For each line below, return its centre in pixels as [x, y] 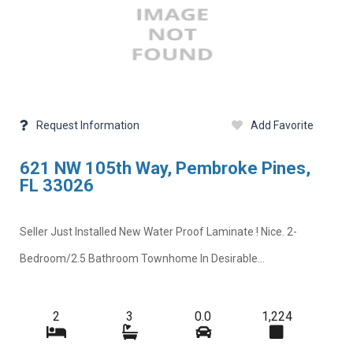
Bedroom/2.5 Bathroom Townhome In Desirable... [142, 258]
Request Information [87, 125]
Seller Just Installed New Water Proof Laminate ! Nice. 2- [158, 231]
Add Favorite [282, 125]
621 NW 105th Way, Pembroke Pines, [165, 169]
